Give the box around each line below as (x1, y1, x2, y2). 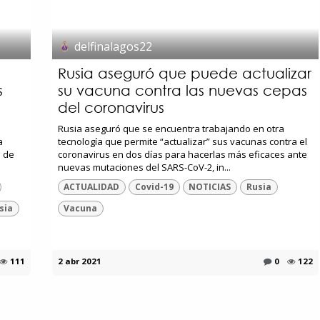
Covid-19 (134, 180, 174, 193)
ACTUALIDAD (64, 180, 120, 193)
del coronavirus (57, 99, 164, 116)
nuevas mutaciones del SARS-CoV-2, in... (57, 160, 231, 174)
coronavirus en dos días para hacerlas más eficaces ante (57, 147, 307, 161)
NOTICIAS (189, 180, 231, 193)
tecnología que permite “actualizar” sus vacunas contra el (57, 134, 307, 148)
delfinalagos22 (74, 38, 152, 54)
